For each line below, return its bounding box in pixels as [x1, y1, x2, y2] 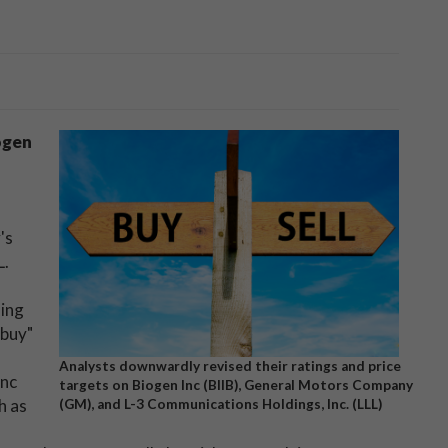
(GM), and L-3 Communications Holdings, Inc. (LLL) [59, 395, 382, 412]
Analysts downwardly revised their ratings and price [59, 357, 401, 374]
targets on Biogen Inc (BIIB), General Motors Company [59, 376, 413, 393]
